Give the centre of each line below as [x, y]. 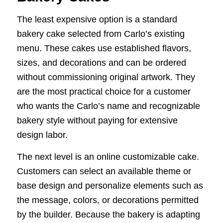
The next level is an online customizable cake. [108, 157]
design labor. [42, 135]
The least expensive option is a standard [97, 19]
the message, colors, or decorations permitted [108, 200]
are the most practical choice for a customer [104, 91]
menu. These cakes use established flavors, [104, 48]
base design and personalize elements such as [110, 185]
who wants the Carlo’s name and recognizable [108, 106]
